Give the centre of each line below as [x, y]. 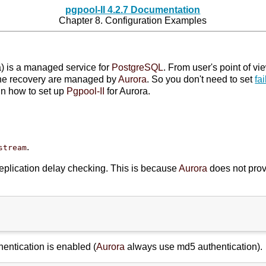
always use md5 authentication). [194, 246]
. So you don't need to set [201, 79]
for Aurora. [128, 91]
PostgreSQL [138, 67]
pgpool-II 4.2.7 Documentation [133, 10]
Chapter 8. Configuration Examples [133, 20]
